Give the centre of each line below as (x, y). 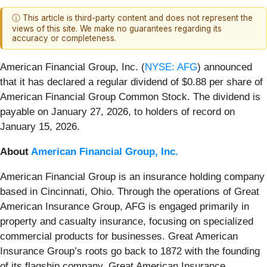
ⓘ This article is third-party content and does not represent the (132, 18)
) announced (225, 67)
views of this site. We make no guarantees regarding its (117, 29)
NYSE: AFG (171, 67)
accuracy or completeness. (64, 38)
